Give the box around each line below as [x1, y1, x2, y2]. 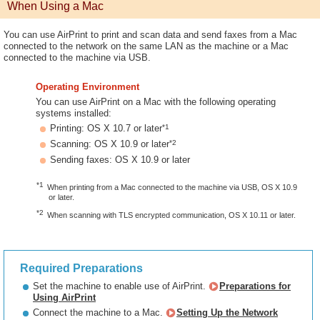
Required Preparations [20, 262, 143, 274]
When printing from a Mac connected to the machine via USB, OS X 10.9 [47, 183, 298, 191]
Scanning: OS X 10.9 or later [50, 139, 169, 149]
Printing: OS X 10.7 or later [50, 123, 162, 134]
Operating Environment [36, 81, 139, 92]
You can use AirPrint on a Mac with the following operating [36, 96, 276, 107]
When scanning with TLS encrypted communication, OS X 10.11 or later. [47, 211, 296, 219]
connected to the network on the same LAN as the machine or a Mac [4, 41, 289, 51]
